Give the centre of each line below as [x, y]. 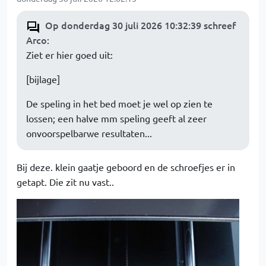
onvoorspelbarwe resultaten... [89, 133]
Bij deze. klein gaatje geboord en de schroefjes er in [126, 167]
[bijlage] [43, 79]
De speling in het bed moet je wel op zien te [119, 104]
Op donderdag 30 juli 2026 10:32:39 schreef [140, 25]
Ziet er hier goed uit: [69, 55]
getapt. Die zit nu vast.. [65, 182]
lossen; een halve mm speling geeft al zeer [116, 118]
